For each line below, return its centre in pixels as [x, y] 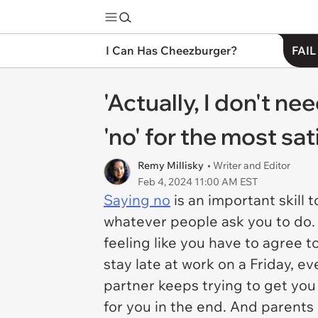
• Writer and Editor [249, 165]
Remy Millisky [171, 165]
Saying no [137, 200]
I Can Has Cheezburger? [171, 50]
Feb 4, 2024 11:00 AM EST [198, 182]
